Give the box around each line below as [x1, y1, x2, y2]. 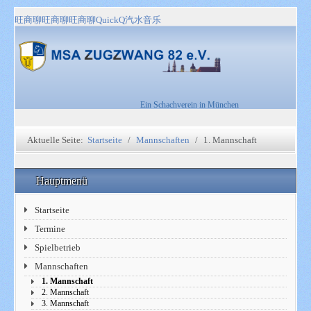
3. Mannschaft [42, 299, 90, 308]
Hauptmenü [36, 175, 90, 187]
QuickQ [96, 15, 125, 25]
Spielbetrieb [35, 242, 81, 253]
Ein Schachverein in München [140, 100, 239, 110]
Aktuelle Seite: [26, 135, 87, 145]
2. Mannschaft [42, 288, 90, 297]
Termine [35, 224, 66, 234]
